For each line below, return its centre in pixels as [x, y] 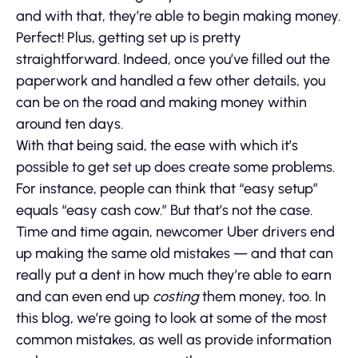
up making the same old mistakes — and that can [175, 253]
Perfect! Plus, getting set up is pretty [129, 37]
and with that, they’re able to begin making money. [178, 16]
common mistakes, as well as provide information [174, 339]
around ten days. [70, 123]
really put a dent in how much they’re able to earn [174, 274]
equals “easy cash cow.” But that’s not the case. [164, 210]
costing [176, 296]
